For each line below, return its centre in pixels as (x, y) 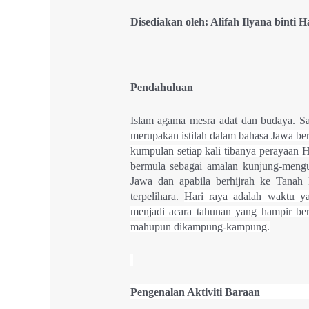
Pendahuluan (161, 88)
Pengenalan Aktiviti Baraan (195, 292)
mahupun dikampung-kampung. (200, 227)
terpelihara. (157, 197)
